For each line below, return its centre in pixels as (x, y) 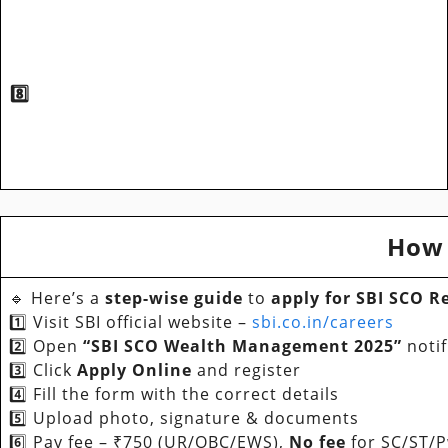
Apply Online (134, 369)
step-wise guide (171, 297)
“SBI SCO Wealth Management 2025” (242, 345)
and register (246, 369)
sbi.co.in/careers (323, 321)
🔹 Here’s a (54, 297)
